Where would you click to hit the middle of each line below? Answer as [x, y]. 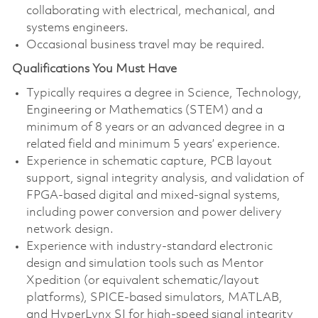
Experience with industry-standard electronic [149, 246]
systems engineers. [77, 28]
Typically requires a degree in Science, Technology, [164, 93]
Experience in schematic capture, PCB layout [149, 161]
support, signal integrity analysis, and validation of [165, 178]
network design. [70, 229]
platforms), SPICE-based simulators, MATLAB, [154, 297]
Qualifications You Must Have [94, 69]
